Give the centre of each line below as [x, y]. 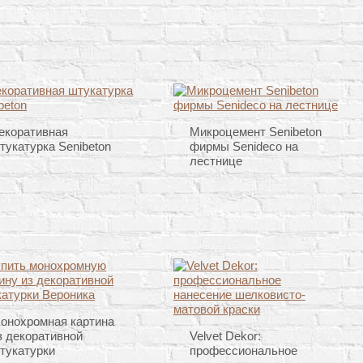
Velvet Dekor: [225, 336]
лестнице [216, 161]
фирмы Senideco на [243, 147]
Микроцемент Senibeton [255, 132]
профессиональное [243, 351]
